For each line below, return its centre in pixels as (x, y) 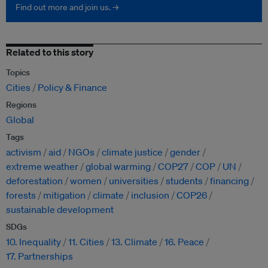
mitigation (64, 195)
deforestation (34, 181)
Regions (21, 105)
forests (21, 195)
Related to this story (50, 52)
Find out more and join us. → (67, 7)
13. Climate (134, 242)
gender (185, 152)
